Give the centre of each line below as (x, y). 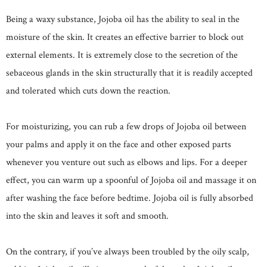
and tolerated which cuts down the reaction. (88, 91)
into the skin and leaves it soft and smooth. (87, 216)
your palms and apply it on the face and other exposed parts (119, 144)
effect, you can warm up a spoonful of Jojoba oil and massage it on (131, 180)
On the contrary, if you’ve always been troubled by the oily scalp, (128, 252)
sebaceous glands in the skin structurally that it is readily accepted (129, 73)
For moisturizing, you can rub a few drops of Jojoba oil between (126, 126)
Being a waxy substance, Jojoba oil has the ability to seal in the (123, 19)
